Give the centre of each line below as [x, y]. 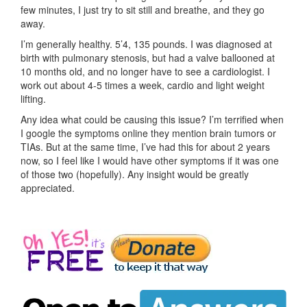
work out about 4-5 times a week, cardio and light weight [143, 85]
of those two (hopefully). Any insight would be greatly [135, 174]
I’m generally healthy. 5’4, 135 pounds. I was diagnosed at [146, 44]
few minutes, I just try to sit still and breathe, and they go [143, 9]
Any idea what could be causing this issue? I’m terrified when [152, 119]
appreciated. [48, 187]
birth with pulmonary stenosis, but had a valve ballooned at [148, 57]
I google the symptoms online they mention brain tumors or [148, 133]
